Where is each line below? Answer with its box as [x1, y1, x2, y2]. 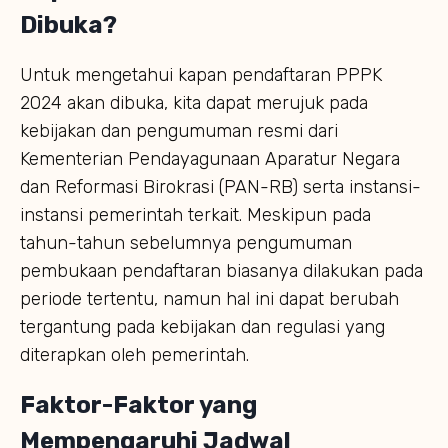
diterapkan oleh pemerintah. [20, 343, 249, 366]
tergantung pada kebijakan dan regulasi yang [20, 315, 385, 338]
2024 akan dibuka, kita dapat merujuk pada [20, 91, 368, 114]
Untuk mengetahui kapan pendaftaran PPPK [20, 63, 382, 86]
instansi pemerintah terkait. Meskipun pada [20, 203, 371, 226]
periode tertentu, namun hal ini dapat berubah [20, 287, 399, 310]
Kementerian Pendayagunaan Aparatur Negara [20, 147, 400, 170]
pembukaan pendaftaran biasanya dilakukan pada [20, 259, 423, 282]
